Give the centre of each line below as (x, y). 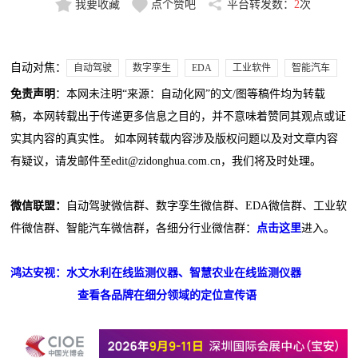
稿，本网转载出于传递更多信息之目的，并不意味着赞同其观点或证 (179, 117)
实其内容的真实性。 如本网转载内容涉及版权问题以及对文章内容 (175, 139)
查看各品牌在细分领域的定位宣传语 (167, 296)
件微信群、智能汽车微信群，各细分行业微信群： (134, 229)
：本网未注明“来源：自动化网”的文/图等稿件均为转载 (191, 94)
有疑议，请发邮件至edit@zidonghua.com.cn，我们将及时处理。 (166, 161)
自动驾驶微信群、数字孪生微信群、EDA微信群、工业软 (207, 206)
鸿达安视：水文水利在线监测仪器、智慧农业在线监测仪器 (156, 273)
